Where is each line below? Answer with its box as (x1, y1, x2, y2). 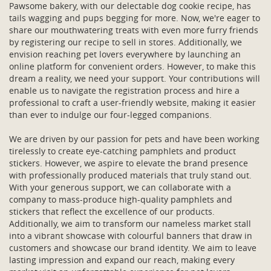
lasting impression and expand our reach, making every (9, 254, 235, 266)
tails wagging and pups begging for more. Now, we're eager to (9, 12, 260, 24)
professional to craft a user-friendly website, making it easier (9, 97, 256, 108)
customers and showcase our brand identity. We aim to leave (9, 242, 256, 253)
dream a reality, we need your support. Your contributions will (9, 73, 260, 84)
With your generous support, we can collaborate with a (9, 181, 231, 193)
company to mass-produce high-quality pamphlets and (9, 194, 232, 205)
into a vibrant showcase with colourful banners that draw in (9, 230, 252, 241)
